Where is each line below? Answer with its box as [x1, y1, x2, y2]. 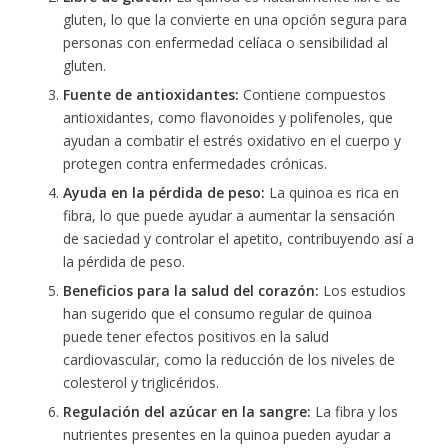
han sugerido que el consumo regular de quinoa [62, 303, 372, 323]
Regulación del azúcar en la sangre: [62, 401, 311, 421]
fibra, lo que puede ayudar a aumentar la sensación [62, 205, 395, 225]
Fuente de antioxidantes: [62, 84, 239, 104]
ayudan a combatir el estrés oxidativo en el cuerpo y [62, 130, 401, 150]
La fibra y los [310, 401, 398, 421]
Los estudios [318, 280, 406, 300]
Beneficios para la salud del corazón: [62, 280, 319, 300]
